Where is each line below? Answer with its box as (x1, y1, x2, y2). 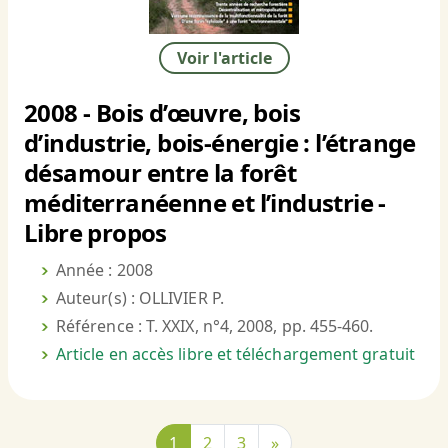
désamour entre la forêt (24, 156, 297, 190)
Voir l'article (176, 47, 272, 70)
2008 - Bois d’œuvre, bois (24, 96, 300, 130)
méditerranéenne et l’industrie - (24, 186, 386, 220)
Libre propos (24, 216, 167, 250)
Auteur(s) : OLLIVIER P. (56, 287, 224, 310)
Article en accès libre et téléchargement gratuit (56, 343, 415, 366)
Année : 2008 (56, 259, 153, 282)
